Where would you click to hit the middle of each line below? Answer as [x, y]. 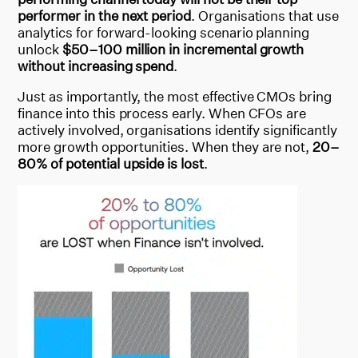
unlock [40, 49]
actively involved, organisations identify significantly [177, 129]
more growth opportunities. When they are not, [165, 146]
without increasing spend [96, 66]
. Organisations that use [265, 15]
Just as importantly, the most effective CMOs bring [175, 96]
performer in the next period [105, 15]
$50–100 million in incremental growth [183, 49]
